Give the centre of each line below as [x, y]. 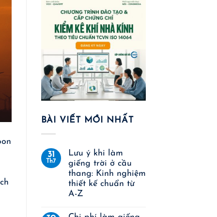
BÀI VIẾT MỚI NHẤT [87, 121]
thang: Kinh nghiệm [107, 173]
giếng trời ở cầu [100, 163]
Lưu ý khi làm [95, 153]
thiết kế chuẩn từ [101, 184]
